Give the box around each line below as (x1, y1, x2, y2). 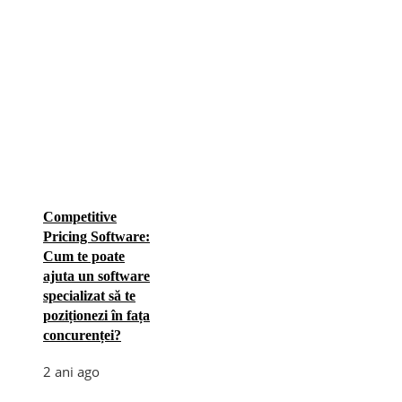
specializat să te (43, 287, 135, 303)
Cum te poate (43, 248, 125, 264)
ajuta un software (43, 267, 150, 284)
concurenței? (43, 327, 121, 343)
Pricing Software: (43, 228, 150, 244)
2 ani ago (43, 362, 100, 380)
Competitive (43, 208, 117, 224)
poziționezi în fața (43, 307, 150, 323)
